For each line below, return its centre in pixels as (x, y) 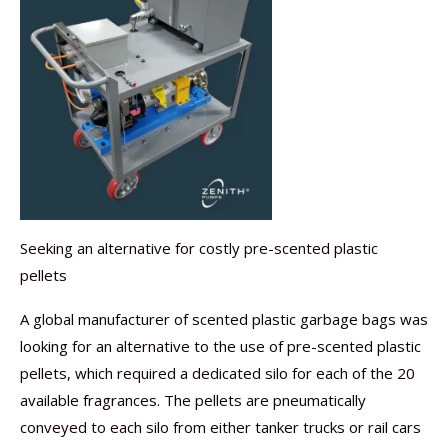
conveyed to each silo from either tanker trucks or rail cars (220, 426)
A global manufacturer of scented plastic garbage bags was (224, 318)
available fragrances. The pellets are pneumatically (193, 399)
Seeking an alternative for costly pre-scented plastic (199, 247)
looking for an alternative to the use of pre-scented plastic (220, 345)
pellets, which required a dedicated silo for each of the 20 (217, 372)
